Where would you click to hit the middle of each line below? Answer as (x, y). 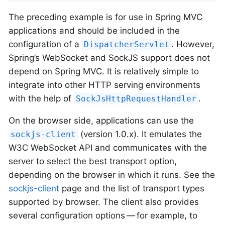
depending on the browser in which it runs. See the (112, 175)
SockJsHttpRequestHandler (136, 98)
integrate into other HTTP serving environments (104, 85)
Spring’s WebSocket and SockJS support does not (109, 58)
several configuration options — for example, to (103, 215)
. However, (193, 44)
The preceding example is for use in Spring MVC (105, 17)
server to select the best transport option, (93, 161)
